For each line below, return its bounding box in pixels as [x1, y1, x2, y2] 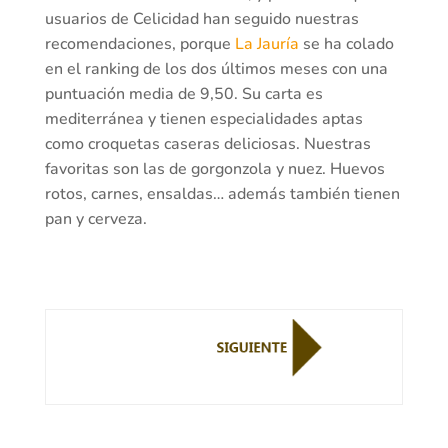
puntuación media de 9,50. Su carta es [44, 83, 323, 106]
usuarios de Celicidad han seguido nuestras [44, 8, 359, 31]
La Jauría [234, 33, 299, 56]
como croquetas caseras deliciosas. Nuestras [44, 133, 371, 156]
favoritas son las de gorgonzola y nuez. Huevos [44, 158, 385, 181]
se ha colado [298, 33, 394, 56]
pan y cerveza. [44, 208, 147, 231]
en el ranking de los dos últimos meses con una [44, 58, 388, 81]
